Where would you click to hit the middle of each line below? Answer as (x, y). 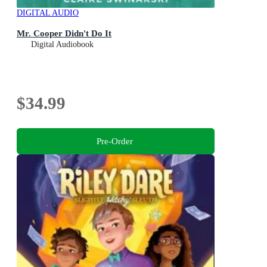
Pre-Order (114, 141)
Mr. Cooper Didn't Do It (64, 33)
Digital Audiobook (62, 45)
